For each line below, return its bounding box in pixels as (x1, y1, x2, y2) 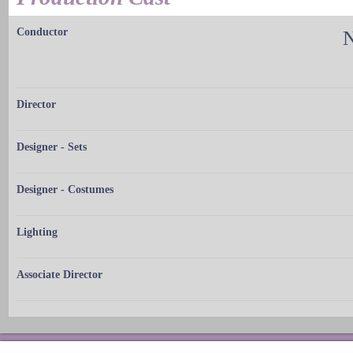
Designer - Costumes (17, 184, 113, 196)
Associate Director (17, 269, 102, 281)
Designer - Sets (17, 141, 87, 154)
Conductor (17, 26, 68, 39)
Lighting (17, 226, 58, 239)
